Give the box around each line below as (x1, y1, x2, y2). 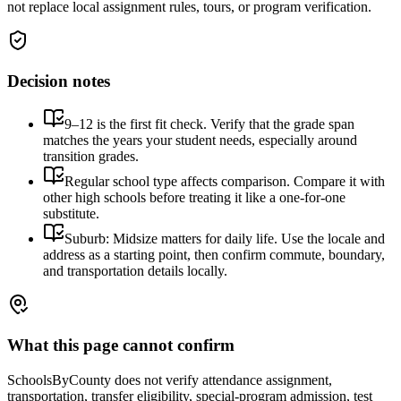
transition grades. (43, 149, 139, 165)
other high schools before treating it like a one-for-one (43, 190, 346, 206)
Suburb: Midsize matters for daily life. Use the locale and (64, 231, 385, 247)
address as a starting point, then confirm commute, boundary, (43, 247, 385, 263)
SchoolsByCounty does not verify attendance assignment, (7, 371, 332, 388)
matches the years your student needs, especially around (43, 132, 357, 149)
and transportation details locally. (43, 263, 227, 279)
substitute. (43, 206, 99, 222)
